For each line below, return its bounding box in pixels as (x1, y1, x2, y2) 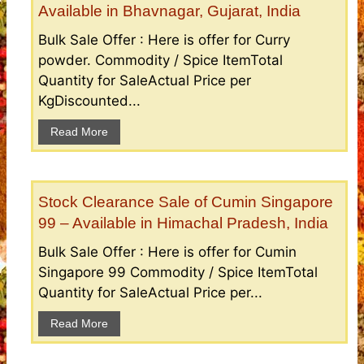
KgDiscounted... (38, 92, 141, 109)
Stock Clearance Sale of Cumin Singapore (38, 193, 333, 210)
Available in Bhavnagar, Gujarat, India (38, 2, 301, 19)
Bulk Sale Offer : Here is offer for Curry (38, 31, 290, 48)
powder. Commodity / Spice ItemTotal (38, 51, 283, 68)
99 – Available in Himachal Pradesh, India (38, 214, 328, 232)
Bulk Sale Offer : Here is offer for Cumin (38, 243, 297, 260)
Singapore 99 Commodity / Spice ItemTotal (38, 263, 318, 280)
